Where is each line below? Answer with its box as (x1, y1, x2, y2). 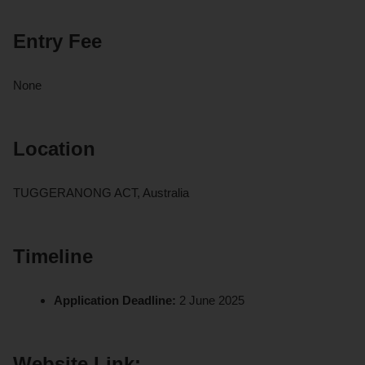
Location (13, 137, 95, 160)
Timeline (13, 244, 93, 267)
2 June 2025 (179, 292, 245, 307)
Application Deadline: (54, 292, 180, 307)
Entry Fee (13, 29, 102, 52)
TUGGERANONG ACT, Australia (13, 185, 189, 200)
